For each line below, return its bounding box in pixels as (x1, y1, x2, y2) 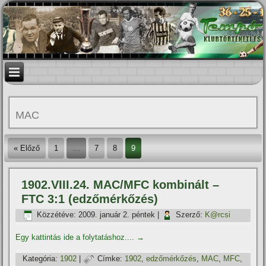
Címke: (97, 254, 123, 264)
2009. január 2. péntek (78, 210, 156, 220)
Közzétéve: (37, 210, 77, 220)
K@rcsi (205, 210, 231, 220)
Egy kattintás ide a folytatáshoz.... (15, 233, 137, 242)
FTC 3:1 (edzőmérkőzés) (21, 192, 159, 205)
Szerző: (176, 210, 203, 220)
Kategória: (23, 254, 58, 264)
